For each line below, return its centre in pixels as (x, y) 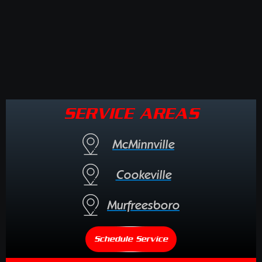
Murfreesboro (143, 206)
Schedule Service (131, 239)
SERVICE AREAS (131, 113)
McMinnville (143, 145)
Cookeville (143, 176)
